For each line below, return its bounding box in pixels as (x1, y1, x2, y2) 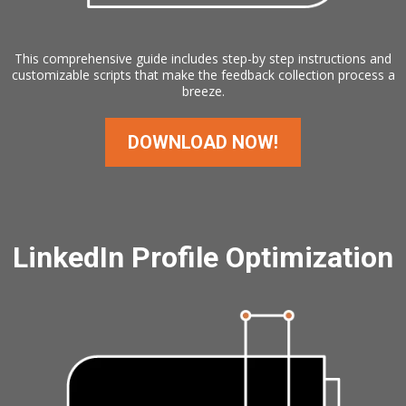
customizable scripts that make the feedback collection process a (11, 66, 395, 84)
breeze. (181, 82, 225, 101)
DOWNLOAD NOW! (128, 131, 278, 154)
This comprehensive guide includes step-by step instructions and (14, 50, 391, 68)
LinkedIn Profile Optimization (13, 240, 393, 275)
